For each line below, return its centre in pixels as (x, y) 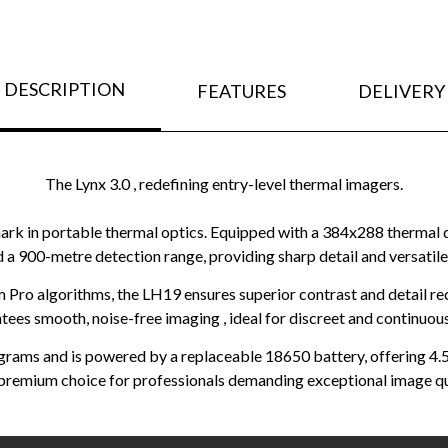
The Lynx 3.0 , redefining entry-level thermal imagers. (224, 184)
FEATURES (241, 90)
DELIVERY (401, 90)
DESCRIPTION (64, 89)
